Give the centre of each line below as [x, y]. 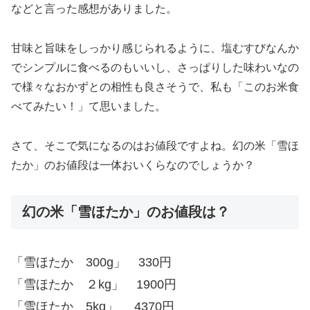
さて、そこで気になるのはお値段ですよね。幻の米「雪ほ [155, 145]
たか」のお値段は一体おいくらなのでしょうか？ [133, 165]
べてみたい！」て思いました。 [89, 107]
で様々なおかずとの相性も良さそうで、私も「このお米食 [155, 87]
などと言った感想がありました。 [94, 9]
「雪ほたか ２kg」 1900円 [94, 285]
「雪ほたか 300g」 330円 [91, 263]
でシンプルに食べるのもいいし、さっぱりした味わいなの [155, 68]
